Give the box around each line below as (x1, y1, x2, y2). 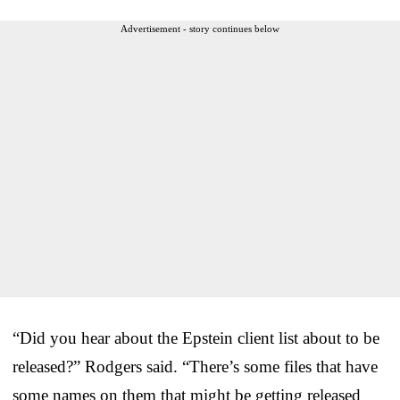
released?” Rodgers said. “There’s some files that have (12, 356, 378, 376)
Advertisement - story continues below (121, 22, 279, 34)
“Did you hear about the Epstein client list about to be (12, 328, 379, 347)
